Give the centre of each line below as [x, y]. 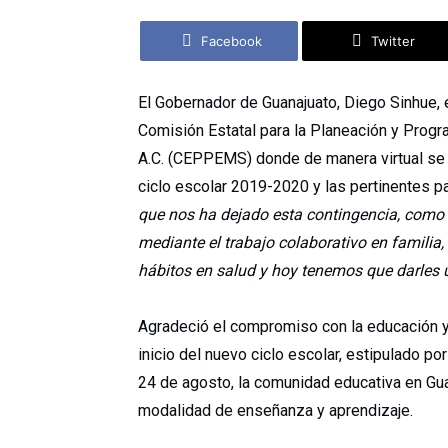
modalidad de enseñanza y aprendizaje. [275, 410]
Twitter [393, 41]
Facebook [231, 41]
